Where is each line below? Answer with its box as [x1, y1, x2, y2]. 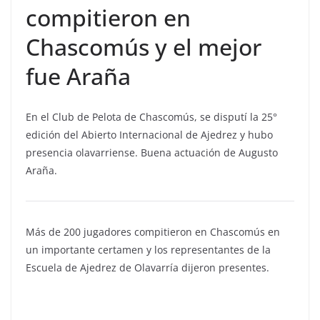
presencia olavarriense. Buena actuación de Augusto [26, 146, 278, 160]
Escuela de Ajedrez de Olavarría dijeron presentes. [26, 261, 269, 275]
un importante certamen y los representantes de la [26, 243, 271, 257]
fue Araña [26, 61, 131, 92]
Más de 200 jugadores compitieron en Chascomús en [26, 225, 280, 239]
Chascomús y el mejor [26, 31, 261, 63]
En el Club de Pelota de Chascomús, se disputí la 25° [26, 110, 277, 124]
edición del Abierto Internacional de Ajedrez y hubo [26, 128, 273, 142]
